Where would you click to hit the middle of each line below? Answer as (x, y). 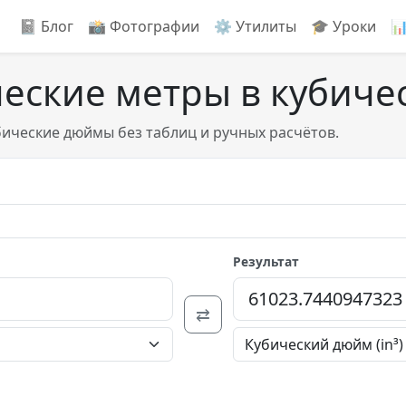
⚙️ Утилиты (255, 26)
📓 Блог (46, 26)
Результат (266, 261)
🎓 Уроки (343, 26)
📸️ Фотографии (144, 26)
